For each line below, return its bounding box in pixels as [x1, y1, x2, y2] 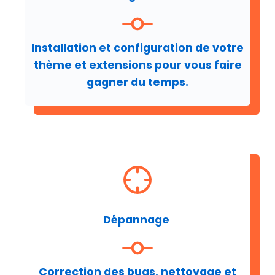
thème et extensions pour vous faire [33, 58, 242, 73]
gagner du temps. [87, 75, 188, 90]
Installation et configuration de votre [31, 41, 244, 56]
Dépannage [103, 212, 172, 227]
